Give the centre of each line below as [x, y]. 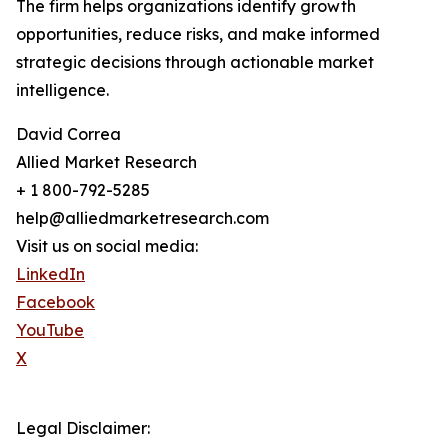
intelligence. [62, 90]
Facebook [55, 302]
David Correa [68, 134]
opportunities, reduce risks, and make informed [198, 34]
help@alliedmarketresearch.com [142, 218]
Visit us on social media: [107, 246]
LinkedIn [50, 274]
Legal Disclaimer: [83, 428]
